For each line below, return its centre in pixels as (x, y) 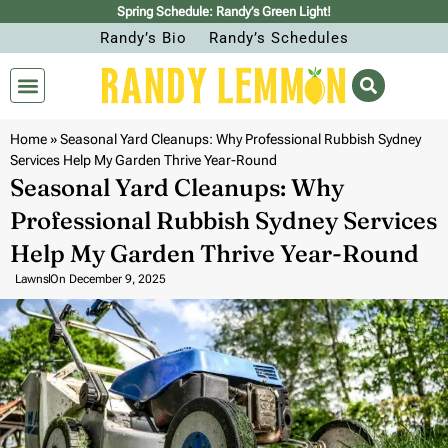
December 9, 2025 (117, 278)
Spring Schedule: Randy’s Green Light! (224, 11)
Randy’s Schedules (278, 38)
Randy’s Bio (143, 38)
